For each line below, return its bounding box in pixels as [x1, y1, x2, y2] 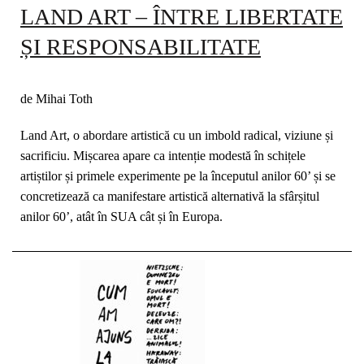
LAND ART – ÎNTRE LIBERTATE [20, 4, 343, 29]
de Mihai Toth [20, 92, 93, 106]
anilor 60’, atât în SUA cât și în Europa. [20, 210, 223, 223]
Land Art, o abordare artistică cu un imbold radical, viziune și [20, 128, 333, 142]
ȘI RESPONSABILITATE [20, 34, 261, 59]
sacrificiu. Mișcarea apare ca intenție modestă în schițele [20, 149, 305, 162]
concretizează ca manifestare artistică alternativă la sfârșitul [20, 189, 319, 203]
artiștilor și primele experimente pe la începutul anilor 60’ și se [20, 169, 336, 183]
